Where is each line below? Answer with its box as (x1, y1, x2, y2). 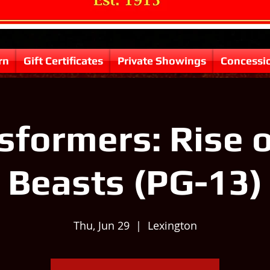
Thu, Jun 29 (73, 218, 130, 233)
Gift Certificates (24, 54, 103, 67)
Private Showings (118, 54, 206, 67)
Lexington (147, 218, 197, 233)
